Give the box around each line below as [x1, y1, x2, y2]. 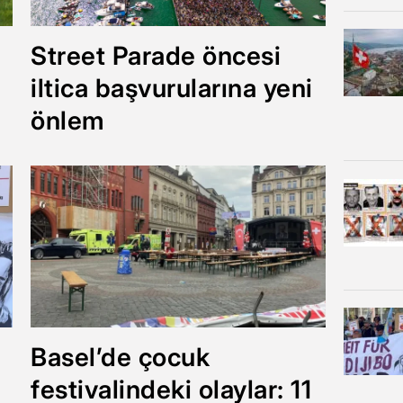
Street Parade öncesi [31, 40, 281, 71]
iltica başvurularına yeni [31, 72, 313, 103]
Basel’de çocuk [31, 341, 210, 372]
